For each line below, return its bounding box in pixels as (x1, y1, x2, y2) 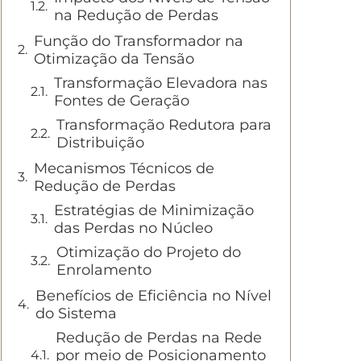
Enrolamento (56, 261, 151, 279)
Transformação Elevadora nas (54, 74, 268, 92)
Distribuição (56, 134, 144, 151)
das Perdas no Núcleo (54, 219, 213, 237)
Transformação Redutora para (56, 116, 272, 134)
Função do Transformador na (34, 32, 243, 50)
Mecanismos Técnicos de (34, 160, 214, 177)
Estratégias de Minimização (54, 201, 254, 219)
